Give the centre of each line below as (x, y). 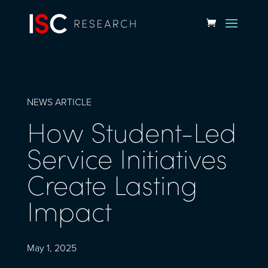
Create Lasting (112, 184)
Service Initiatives (127, 158)
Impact (69, 210)
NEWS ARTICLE (59, 102)
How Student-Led (131, 131)
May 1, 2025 (51, 248)
